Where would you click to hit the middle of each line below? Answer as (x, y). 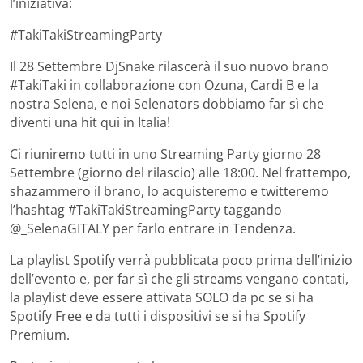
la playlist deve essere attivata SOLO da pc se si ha (162, 298)
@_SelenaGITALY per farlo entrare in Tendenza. (153, 229)
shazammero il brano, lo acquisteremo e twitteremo (169, 192)
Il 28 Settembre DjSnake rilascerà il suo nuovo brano (169, 67)
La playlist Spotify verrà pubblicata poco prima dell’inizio (181, 261)
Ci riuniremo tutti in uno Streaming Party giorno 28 (165, 154)
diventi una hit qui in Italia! (90, 123)
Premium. (40, 335)
